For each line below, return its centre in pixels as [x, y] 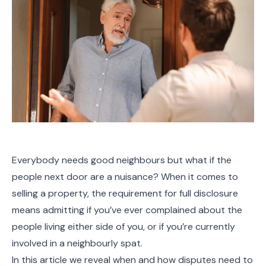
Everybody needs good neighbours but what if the [122, 160]
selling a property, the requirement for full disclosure [125, 193]
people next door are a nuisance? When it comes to [125, 177]
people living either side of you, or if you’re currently [123, 227]
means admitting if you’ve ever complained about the [127, 210]
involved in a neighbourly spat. [77, 243]
